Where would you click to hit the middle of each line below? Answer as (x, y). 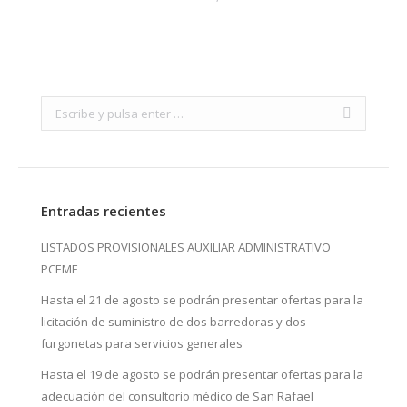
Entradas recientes (104, 211)
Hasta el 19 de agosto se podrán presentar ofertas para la (202, 374)
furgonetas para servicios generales (142, 343)
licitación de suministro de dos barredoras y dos (174, 322)
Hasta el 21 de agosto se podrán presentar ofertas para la (202, 300)
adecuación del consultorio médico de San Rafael (177, 396)
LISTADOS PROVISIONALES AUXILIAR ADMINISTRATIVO (186, 247)
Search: (62, 107)
